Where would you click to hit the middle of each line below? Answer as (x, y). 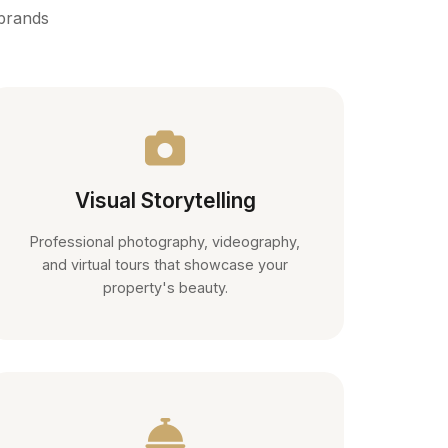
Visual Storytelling (165, 200)
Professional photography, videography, (165, 241)
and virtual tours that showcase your (165, 264)
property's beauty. (165, 287)
